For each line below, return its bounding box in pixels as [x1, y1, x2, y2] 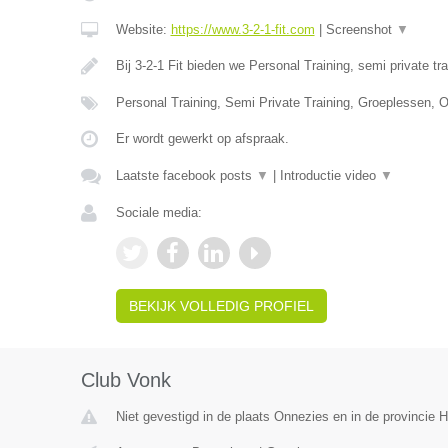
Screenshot [325, 22, 396, 37]
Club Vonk [80, 369, 171, 391]
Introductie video [279, 168, 380, 183]
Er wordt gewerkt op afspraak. [115, 131, 289, 146]
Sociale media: [115, 205, 202, 220]
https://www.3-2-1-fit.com [170, 22, 315, 37]
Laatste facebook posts [115, 168, 256, 183]
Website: [115, 22, 171, 37]
